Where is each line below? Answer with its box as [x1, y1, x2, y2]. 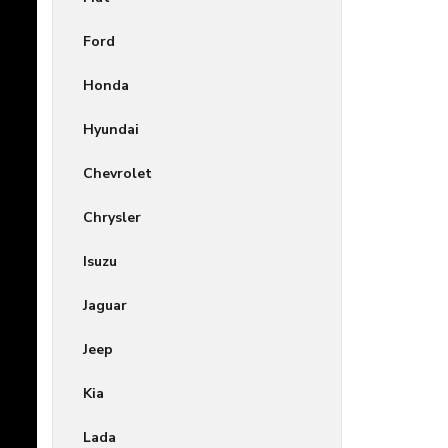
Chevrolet [83, 163, 152, 183]
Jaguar [83, 295, 127, 315]
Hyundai [83, 119, 139, 139]
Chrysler [83, 207, 141, 227]
